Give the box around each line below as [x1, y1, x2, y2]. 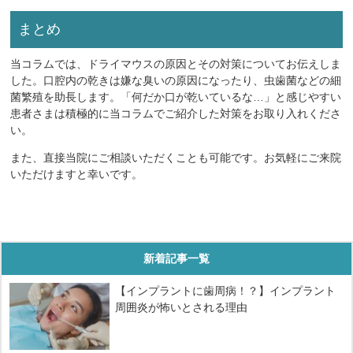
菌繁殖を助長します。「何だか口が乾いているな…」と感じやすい [10, 90, 342, 103]
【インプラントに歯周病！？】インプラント [115, 284, 336, 297]
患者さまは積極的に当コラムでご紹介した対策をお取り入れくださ [10, 106, 342, 120]
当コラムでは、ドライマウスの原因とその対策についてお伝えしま [10, 57, 342, 70]
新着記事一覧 [143, 251, 210, 265]
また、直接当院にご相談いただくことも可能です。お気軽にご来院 [10, 150, 342, 164]
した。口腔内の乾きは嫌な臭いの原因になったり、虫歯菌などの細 [10, 73, 342, 87]
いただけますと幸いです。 [10, 167, 143, 180]
